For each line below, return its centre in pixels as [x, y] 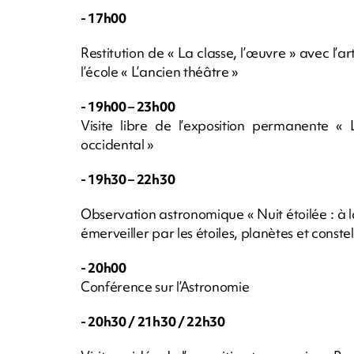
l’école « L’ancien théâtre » [160, 71]
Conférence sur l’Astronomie [165, 286]
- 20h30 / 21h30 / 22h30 [153, 321]
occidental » [118, 144]
